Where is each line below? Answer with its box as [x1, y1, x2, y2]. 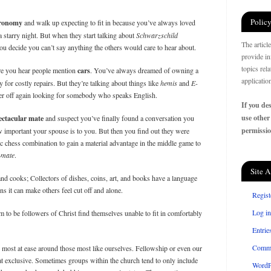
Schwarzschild [136, 30, 178, 41]
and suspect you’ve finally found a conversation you [44, 113, 194, 123]
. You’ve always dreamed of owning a [90, 65, 198, 76]
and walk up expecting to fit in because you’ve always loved [22, 18, 195, 28]
